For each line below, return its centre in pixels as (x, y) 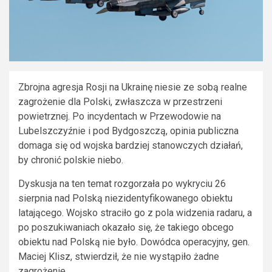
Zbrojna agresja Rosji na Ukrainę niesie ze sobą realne (133, 87)
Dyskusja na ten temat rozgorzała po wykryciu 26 (122, 183)
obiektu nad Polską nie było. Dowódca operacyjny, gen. (134, 242)
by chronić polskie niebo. (71, 160)
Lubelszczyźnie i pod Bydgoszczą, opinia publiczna (128, 131)
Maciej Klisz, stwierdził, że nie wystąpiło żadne (119, 256)
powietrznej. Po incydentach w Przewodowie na (120, 116)
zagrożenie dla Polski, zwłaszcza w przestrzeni (120, 101)
